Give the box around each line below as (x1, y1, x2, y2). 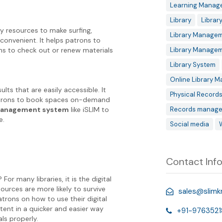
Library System (169, 60, 216, 69)
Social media (169, 120, 209, 128)
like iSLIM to (69, 105, 109, 114)
